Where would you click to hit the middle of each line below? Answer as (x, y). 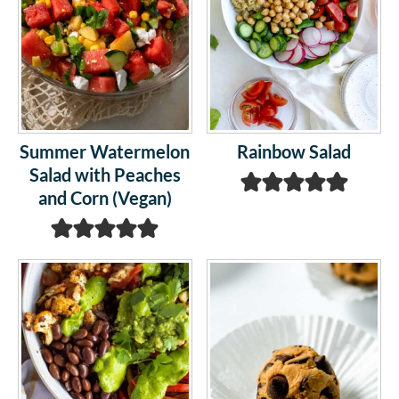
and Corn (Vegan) (105, 198)
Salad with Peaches (105, 175)
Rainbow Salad (294, 152)
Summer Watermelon (105, 152)
